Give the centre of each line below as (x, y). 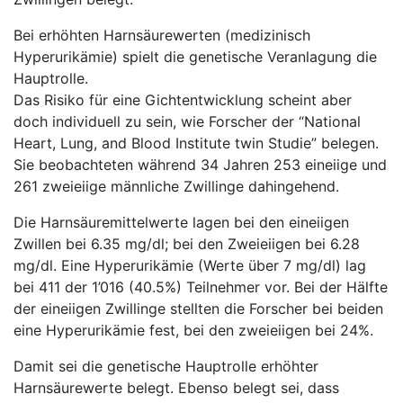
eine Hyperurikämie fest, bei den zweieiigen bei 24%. (193, 330)
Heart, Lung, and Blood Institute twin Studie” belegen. (196, 143)
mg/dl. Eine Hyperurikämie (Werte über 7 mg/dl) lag (190, 265)
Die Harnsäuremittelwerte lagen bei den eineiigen (181, 222)
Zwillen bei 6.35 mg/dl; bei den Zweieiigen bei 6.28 (187, 244)
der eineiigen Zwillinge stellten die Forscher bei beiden (198, 309)
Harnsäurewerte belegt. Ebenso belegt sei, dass (176, 388)
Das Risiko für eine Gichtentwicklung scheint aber (183, 100)
